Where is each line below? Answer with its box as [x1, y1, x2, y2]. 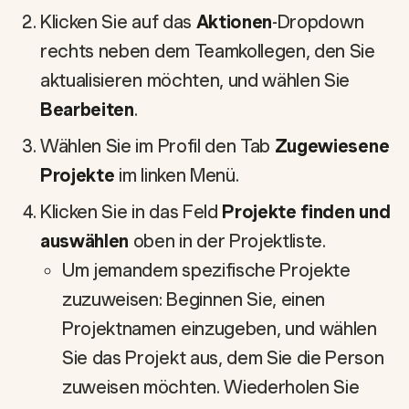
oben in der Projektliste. [129, 230, 326, 252]
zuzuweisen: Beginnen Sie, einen [62, 288, 326, 310]
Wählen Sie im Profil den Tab [40, 135, 275, 157]
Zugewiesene [274, 135, 390, 157]
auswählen [40, 230, 130, 252]
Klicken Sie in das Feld [40, 201, 223, 223]
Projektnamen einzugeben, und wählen [62, 318, 377, 340]
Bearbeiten [40, 99, 134, 121]
